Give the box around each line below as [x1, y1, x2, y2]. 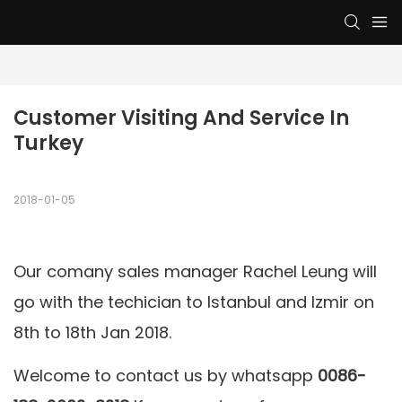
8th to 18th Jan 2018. [13, 321, 171, 345]
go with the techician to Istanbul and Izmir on [13, 291, 374, 314]
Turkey [13, 129, 83, 158]
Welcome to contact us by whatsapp [13, 364, 318, 388]
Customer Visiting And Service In [13, 104, 349, 133]
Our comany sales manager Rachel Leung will [13, 260, 377, 284]
